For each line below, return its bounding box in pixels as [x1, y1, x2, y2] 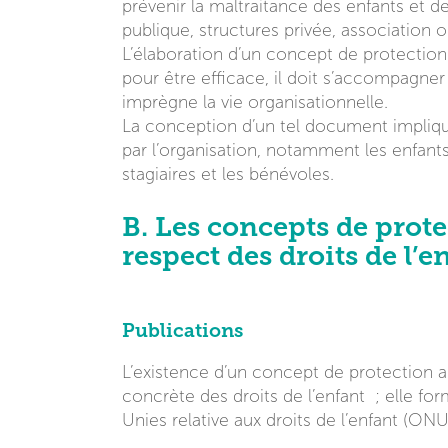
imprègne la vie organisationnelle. [122, 92, 388, 112]
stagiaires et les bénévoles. [122, 164, 334, 184]
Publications [122, 318, 243, 341]
